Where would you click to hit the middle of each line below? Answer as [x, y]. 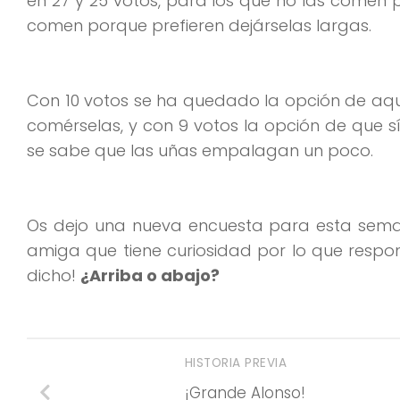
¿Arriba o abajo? [150, 275]
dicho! [54, 275]
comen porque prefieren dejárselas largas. [199, 25]
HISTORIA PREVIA [237, 363]
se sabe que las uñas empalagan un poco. [200, 150]
